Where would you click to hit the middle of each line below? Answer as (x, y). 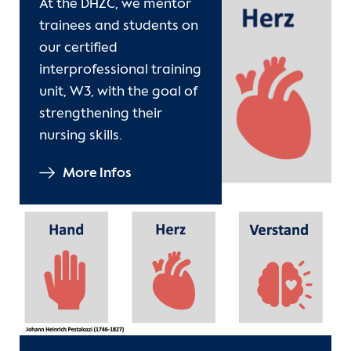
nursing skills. (81, 136)
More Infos (97, 174)
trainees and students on (119, 26)
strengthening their (101, 114)
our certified (78, 48)
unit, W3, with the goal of (118, 92)
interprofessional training (120, 70)
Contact (48, 18)
